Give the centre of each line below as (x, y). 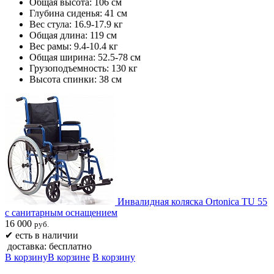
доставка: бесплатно (50, 246)
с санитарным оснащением (61, 212)
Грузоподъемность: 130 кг (83, 68)
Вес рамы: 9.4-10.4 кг (74, 46)
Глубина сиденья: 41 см (78, 13)
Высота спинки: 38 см (76, 79)
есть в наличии (46, 235)
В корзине (69, 257)
